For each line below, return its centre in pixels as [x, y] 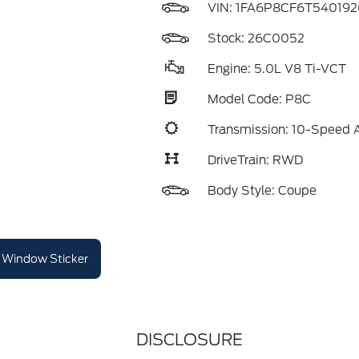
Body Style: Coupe [262, 191]
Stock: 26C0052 [256, 38]
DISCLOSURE [189, 340]
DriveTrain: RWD [255, 160]
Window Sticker [45, 258]
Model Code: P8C [259, 99]
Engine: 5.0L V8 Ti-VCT [276, 69]
